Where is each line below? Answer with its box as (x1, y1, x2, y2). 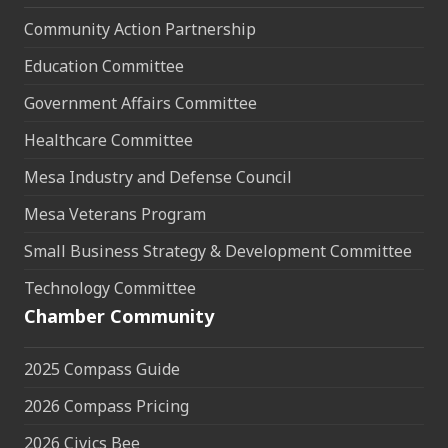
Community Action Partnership (24, 18, 256, 41)
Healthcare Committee (24, 129, 193, 152)
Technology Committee (24, 277, 196, 300)
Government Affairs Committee (24, 92, 257, 115)
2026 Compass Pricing (24, 395, 189, 418)
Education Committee (24, 55, 184, 78)
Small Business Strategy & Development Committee (24, 240, 412, 263)
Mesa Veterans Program (24, 203, 206, 226)
